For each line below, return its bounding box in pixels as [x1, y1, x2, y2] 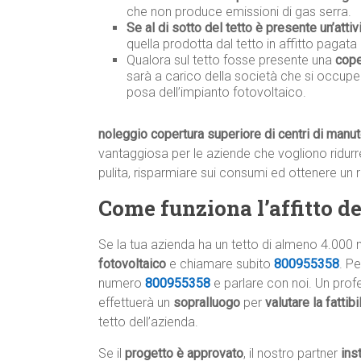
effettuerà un [98, 295, 173, 311]
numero [98, 276, 145, 292]
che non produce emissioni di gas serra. [127, 4, 351, 20]
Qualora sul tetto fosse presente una [127, 52, 335, 68]
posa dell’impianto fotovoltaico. [127, 85, 306, 101]
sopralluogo [173, 295, 240, 311]
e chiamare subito [166, 256, 274, 272]
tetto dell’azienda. [98, 314, 198, 330]
